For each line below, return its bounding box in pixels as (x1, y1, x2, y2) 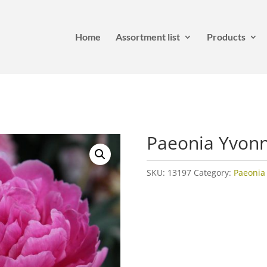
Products (206, 31, 246, 42)
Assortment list (115, 31, 180, 42)
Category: (193, 167, 234, 178)
